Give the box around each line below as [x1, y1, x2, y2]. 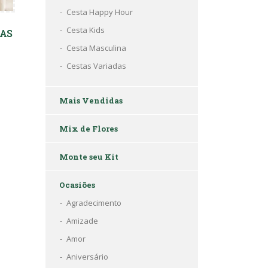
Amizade [66, 215, 98, 226]
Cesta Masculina [66, 42, 126, 53]
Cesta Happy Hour [66, 7, 133, 17]
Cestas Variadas [66, 60, 126, 71]
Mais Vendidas [59, 95, 123, 106]
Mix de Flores [59, 123, 118, 134]
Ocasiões [59, 179, 95, 190]
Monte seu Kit [59, 151, 118, 162]
